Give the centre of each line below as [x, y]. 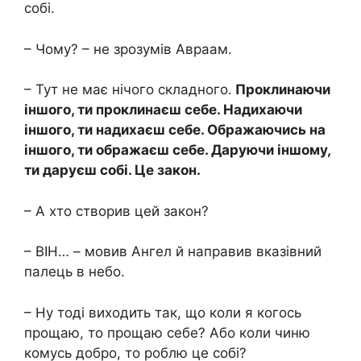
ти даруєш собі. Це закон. [112, 170]
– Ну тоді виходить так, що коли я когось [163, 312]
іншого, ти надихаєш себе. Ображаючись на [175, 130]
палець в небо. [77, 272]
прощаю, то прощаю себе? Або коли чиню [167, 332]
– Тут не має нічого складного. [128, 90]
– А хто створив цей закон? [116, 211]
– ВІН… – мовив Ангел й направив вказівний [173, 252]
